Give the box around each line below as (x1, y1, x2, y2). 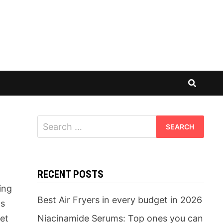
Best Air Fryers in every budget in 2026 (37, 195, 202, 205)
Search (36, 116, 66, 127)
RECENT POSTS (37, 168, 104, 180)
